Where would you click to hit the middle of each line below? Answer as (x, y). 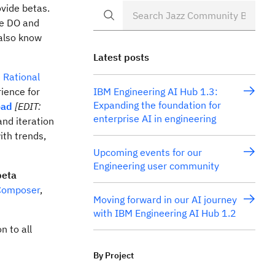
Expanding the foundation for (157, 105)
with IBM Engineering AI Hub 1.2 (165, 213)
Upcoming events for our (148, 152)
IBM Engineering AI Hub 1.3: (156, 91)
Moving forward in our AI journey (165, 199)
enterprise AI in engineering (155, 118)
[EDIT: (28, 106)
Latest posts (121, 57)
